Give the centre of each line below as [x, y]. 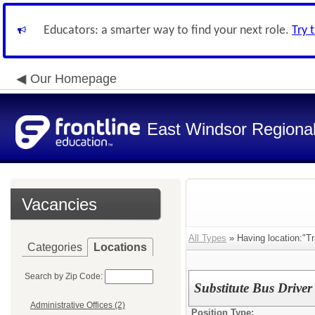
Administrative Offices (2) [78, 306]
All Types [207, 238]
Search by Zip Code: [64, 276]
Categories [55, 247]
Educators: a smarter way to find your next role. [168, 31]
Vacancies [59, 204]
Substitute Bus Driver [253, 288]
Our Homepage [73, 79]
